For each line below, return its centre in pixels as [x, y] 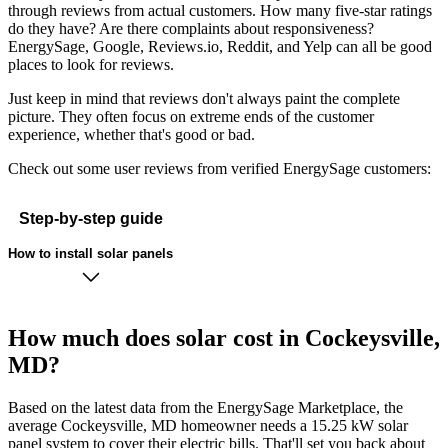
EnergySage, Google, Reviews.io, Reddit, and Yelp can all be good [220, 47]
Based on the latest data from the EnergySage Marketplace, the [205, 408]
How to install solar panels [90, 253]
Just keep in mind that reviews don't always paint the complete [204, 99]
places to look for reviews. [91, 65]
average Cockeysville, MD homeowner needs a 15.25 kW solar [208, 426]
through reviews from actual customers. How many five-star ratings [220, 11]
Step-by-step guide [90, 218]
